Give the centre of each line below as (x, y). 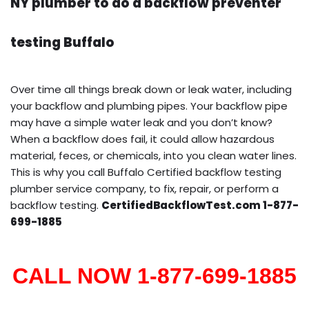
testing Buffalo (62, 42)
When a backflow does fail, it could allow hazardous (142, 139)
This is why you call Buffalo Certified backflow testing (146, 172)
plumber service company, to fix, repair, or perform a (144, 188)
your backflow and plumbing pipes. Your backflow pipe (149, 106)
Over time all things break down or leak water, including (151, 89)
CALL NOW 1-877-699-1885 (154, 276)
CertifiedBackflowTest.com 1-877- (200, 205)
